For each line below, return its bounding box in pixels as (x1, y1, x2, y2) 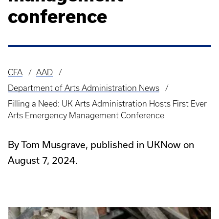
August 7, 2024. (8, 154, 78, 166)
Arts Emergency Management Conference (8, 111, 164, 120)
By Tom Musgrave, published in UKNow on (8, 139, 194, 150)
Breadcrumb (8, 74, 62, 86)
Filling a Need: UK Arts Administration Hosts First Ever (8, 99, 207, 108)
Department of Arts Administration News (8, 84, 159, 92)
